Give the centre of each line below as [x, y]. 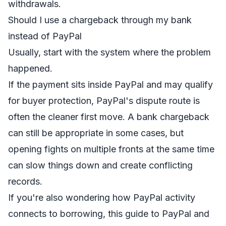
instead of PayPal [45, 36]
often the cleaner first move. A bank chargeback [109, 117]
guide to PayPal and [167, 214]
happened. [30, 68]
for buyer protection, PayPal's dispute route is [104, 101]
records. [25, 181]
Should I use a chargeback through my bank [100, 20]
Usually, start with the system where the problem [109, 52]
